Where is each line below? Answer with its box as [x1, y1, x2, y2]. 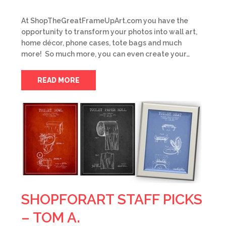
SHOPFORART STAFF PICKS [21, 191, 202, 208]
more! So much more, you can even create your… [21, 50, 190, 58]
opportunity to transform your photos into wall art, [21, 28, 197, 36]
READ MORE [37, 76, 80, 84]
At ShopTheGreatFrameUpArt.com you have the [21, 17, 188, 25]
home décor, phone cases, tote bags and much [21, 39, 182, 47]
